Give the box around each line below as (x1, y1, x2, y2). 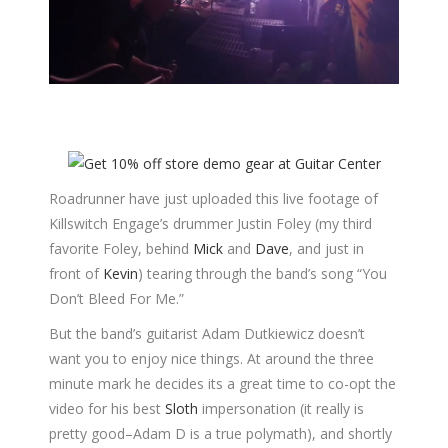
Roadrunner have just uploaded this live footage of (49, 188, 378, 208)
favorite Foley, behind (49, 238, 193, 258)
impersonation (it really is (198, 398, 364, 418)
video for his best (49, 398, 165, 418)
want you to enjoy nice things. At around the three (49, 348, 374, 368)
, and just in (289, 238, 364, 258)
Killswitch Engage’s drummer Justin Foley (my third (49, 213, 372, 233)
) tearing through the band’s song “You (138, 263, 387, 283)
